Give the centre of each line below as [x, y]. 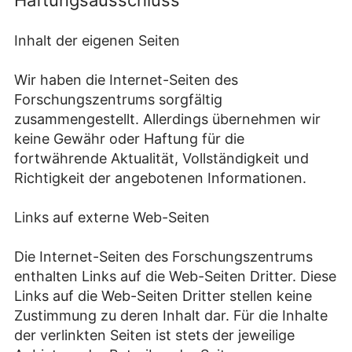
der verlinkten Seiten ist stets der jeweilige [154, 335]
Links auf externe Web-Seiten [112, 218]
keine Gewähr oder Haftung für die [129, 139]
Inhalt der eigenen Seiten [97, 41]
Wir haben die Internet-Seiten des [126, 80]
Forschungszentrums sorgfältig [118, 100]
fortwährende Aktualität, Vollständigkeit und [161, 159]
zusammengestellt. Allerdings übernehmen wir [167, 119]
